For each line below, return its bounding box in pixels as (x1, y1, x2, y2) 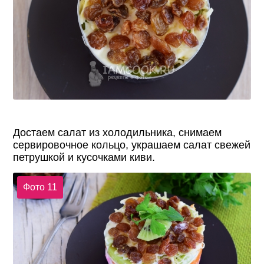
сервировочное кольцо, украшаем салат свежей (13, 138, 251, 151)
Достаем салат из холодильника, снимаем (13, 126, 222, 138)
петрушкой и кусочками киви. (13, 151, 156, 163)
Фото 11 (22, 182, 57, 193)
